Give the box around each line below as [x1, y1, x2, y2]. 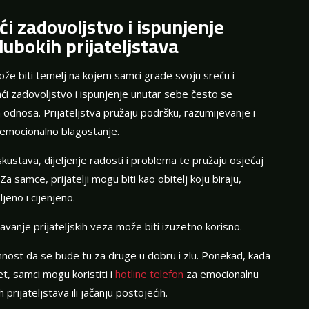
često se [188, 87, 233, 101]
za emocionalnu [183, 267, 259, 281]
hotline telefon [115, 267, 184, 281]
